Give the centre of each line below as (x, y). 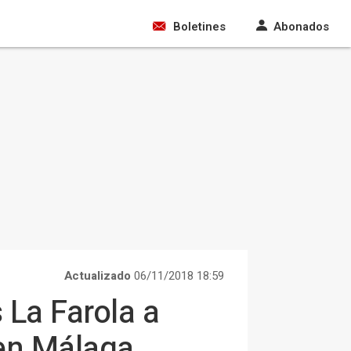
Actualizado (98, 276)
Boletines (199, 27)
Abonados (301, 27)
